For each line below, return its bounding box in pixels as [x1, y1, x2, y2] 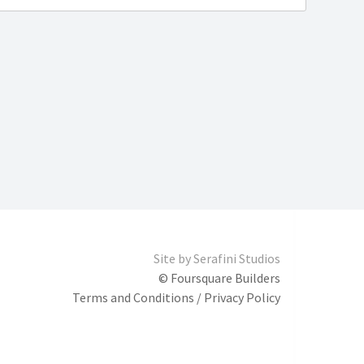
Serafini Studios [193, 250, 280, 267]
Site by [153, 250, 193, 267]
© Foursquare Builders [158, 270, 280, 287]
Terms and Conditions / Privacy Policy [71, 289, 280, 306]
